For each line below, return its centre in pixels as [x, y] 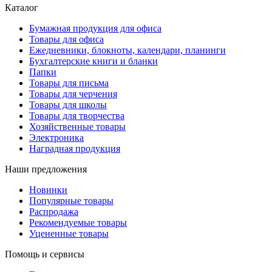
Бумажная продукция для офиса [95, 29]
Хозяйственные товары [77, 127]
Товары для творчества [77, 116]
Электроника [56, 138]
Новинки [48, 190]
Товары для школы [68, 105]
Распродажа [54, 212]
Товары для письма [69, 83]
